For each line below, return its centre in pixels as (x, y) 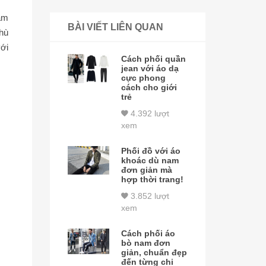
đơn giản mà (147, 170)
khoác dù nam (150, 160)
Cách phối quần (154, 59)
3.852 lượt (149, 196)
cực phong (144, 78)
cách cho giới (149, 87)
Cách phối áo (148, 233)
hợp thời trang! (153, 179)
